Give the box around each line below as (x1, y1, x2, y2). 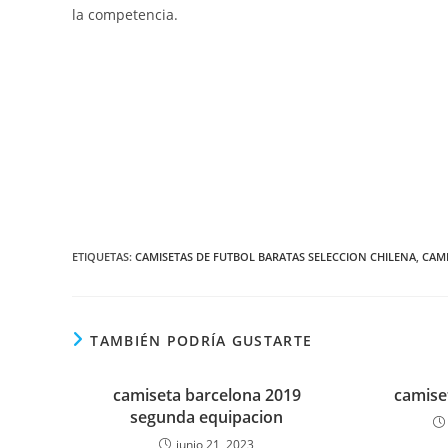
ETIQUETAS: (72, 249, 135, 264)
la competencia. (72, 5, 178, 24)
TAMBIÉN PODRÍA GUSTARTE (90, 331, 313, 350)
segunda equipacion (130, 406, 284, 428)
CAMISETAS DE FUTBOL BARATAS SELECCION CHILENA (135, 249, 416, 264)
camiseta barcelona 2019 (112, 384, 301, 406)
